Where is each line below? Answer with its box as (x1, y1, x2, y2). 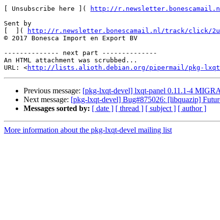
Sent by (4, 20, 31, 27)
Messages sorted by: (24, 104, 90, 113)
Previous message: (24, 86, 82, 95)
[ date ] (92, 104, 113, 113)
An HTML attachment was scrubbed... (4, 56, 137, 64)
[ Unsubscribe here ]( (4, 5, 90, 13)
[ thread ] (115, 104, 143, 113)
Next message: (24, 95, 71, 104)
